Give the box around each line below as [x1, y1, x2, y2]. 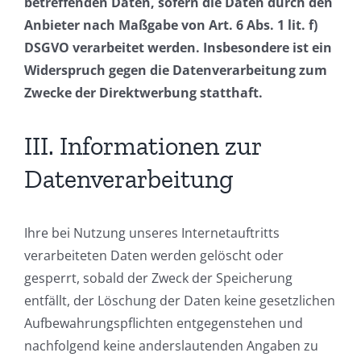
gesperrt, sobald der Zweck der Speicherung [24, 269, 293, 288]
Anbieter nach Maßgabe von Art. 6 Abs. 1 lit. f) [24, 16, 317, 35]
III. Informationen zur [24, 131, 261, 162]
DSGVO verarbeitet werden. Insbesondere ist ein [24, 39, 332, 57]
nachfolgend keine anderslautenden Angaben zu [24, 337, 318, 355]
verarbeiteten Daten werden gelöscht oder [24, 247, 284, 265]
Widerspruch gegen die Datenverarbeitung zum [24, 61, 327, 80]
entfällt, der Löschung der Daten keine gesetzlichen [24, 292, 335, 310]
